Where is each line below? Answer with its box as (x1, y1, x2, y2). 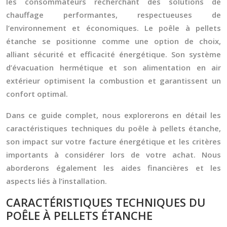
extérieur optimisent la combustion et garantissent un (6, 75, 221, 86)
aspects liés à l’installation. (6, 176, 107, 186)
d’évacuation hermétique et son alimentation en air (6, 62, 221, 72)
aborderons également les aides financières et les (6, 163, 221, 173)
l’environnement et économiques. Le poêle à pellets (6, 23, 221, 33)
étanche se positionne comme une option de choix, (6, 36, 221, 46)
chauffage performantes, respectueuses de (6, 10, 221, 20)
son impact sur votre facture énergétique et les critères (6, 136, 221, 146)
